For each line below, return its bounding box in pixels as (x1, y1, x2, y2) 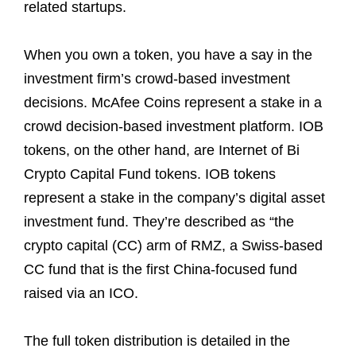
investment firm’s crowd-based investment (24, 70, 290, 87)
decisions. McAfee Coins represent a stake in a (24, 94, 322, 110)
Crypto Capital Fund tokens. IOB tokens (24, 165, 276, 182)
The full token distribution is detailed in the (24, 332, 290, 349)
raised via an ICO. (24, 284, 138, 301)
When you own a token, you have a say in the (24, 46, 312, 63)
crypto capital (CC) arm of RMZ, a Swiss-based (24, 237, 323, 253)
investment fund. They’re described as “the (24, 213, 294, 230)
